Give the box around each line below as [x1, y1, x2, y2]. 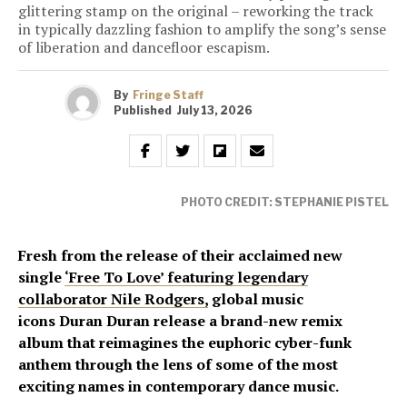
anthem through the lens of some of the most [18, 354, 338, 375]
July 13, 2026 [176, 103, 253, 117]
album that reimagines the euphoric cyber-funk [18, 333, 352, 353]
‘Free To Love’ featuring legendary [65, 267, 308, 288]
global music [208, 289, 303, 310]
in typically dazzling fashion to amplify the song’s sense [18, 19, 386, 40]
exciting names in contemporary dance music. [18, 376, 339, 397]
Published [114, 103, 172, 117]
